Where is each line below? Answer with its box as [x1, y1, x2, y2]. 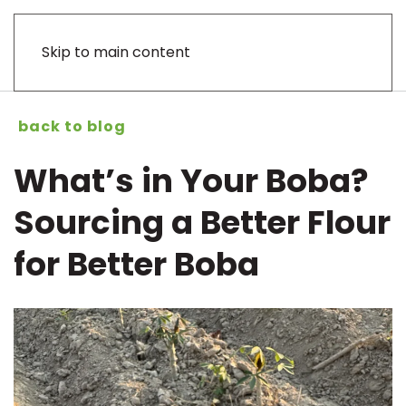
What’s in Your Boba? [14, 159, 368, 204]
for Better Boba [14, 242, 259, 287]
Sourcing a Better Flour [14, 200, 391, 246]
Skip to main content [42, 42, 190, 63]
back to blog [18, 116, 126, 138]
